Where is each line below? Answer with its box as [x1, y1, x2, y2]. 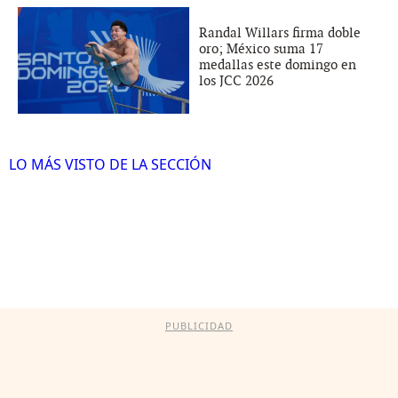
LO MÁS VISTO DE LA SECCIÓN [8, 155, 211, 175]
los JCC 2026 [199, 73, 274, 90]
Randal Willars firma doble [199, 25, 361, 42]
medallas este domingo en [199, 57, 356, 74]
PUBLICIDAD [165, 319, 233, 333]
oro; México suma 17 [199, 41, 323, 58]
